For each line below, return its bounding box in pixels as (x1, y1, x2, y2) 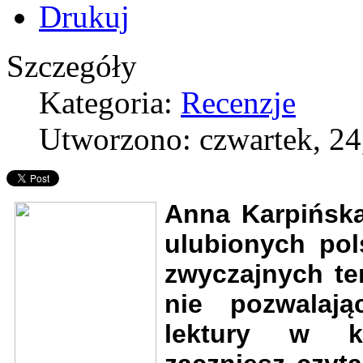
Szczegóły (6, 48, 137, 83)
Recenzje (181, 84, 296, 120)
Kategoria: (39, 84, 181, 120)
